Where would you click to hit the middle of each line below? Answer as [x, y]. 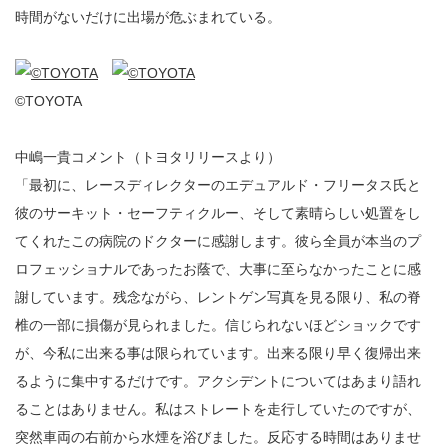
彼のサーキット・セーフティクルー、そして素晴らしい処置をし [218, 213]
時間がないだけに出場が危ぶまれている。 [148, 17]
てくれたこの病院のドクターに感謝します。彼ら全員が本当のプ [218, 241]
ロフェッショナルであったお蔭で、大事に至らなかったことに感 [218, 269]
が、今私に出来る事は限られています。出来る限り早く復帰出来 [218, 353]
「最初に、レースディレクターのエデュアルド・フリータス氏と [218, 185]
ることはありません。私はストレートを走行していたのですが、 [218, 409]
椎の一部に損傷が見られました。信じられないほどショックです [218, 325]
